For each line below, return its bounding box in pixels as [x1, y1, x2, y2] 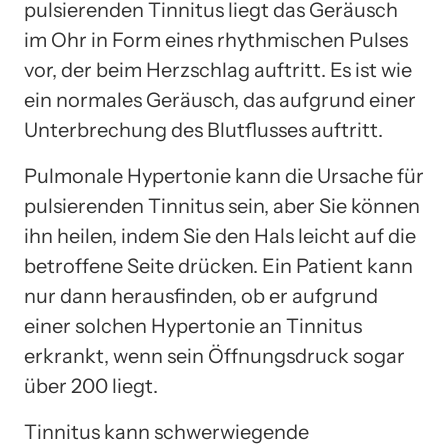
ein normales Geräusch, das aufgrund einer [24, 87, 416, 112]
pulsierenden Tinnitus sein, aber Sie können [24, 193, 420, 218]
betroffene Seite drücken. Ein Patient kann [24, 253, 413, 278]
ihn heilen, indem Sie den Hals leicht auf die [24, 223, 416, 248]
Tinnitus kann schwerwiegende [24, 419, 309, 444]
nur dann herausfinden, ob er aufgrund [24, 283, 378, 308]
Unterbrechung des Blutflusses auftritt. [24, 117, 383, 142]
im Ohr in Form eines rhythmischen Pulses [24, 27, 408, 52]
